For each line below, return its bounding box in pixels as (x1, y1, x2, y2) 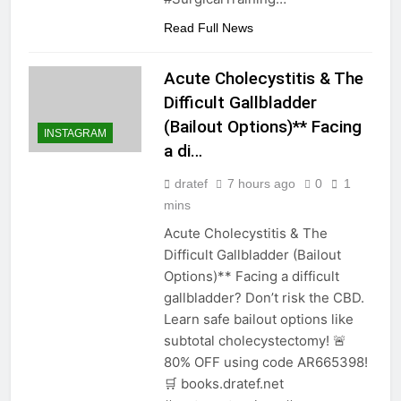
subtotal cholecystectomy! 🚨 (163, 332, 346, 350)
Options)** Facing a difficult (163, 268, 339, 286)
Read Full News (163, 21, 253, 36)
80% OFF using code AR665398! (163, 354, 368, 371)
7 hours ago (226, 176, 295, 192)
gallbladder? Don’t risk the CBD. (163, 289, 364, 307)
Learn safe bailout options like (163, 311, 354, 328)
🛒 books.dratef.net (163, 375, 284, 393)
